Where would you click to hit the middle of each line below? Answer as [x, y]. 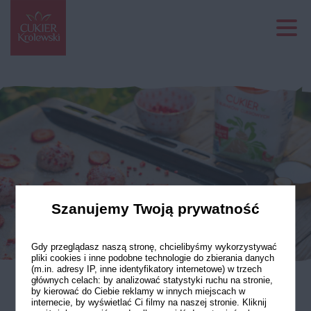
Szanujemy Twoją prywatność [155, 209]
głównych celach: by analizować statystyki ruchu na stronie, [152, 280]
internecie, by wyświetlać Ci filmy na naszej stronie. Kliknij [149, 303]
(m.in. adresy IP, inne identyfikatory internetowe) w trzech [146, 269]
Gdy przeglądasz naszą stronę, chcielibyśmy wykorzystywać [154, 247]
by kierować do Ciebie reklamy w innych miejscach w [138, 292]
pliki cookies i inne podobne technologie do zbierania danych [152, 258]
